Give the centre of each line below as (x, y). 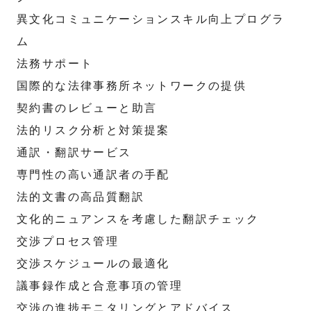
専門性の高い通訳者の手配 (93, 175)
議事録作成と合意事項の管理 (100, 286)
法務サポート (55, 64)
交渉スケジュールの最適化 (93, 263)
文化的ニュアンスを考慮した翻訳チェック (138, 219)
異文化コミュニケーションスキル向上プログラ (151, 19)
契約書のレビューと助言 (87, 108)
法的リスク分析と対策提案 (93, 130)
